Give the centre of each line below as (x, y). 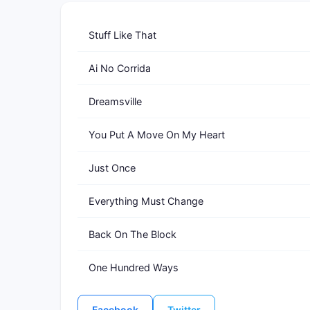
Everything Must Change (146, 201)
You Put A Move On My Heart (157, 135)
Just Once (112, 168)
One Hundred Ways (134, 267)
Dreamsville (115, 101)
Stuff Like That (122, 35)
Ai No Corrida (120, 68)
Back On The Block (133, 234)
